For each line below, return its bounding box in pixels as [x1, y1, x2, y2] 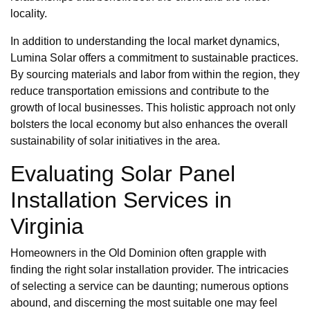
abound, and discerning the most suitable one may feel [10, 296, 277, 309]
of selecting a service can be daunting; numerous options [10, 280, 289, 292]
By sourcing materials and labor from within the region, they [10, 68, 300, 80]
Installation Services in [10, 187, 232, 212]
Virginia [10, 213, 84, 239]
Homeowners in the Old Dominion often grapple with [10, 246, 266, 259]
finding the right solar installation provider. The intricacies [10, 263, 289, 275]
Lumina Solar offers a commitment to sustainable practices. [10, 51, 298, 64]
